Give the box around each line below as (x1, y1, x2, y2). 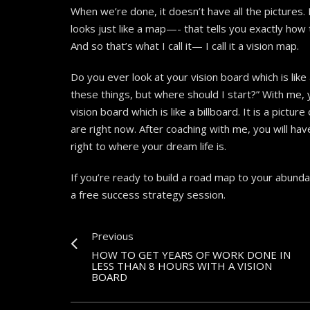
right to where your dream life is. (71, 139, 226, 154)
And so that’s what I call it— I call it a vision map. (71, 39, 299, 53)
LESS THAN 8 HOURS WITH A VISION (91, 259, 272, 273)
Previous (91, 229, 134, 244)
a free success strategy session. (71, 188, 226, 202)
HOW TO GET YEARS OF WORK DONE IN (91, 248, 291, 262)
